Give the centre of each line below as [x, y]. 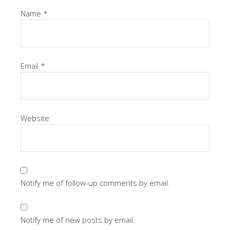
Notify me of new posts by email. [78, 220]
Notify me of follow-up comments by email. [95, 183]
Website [35, 118]
